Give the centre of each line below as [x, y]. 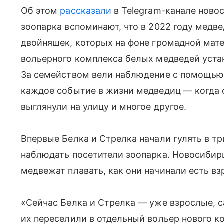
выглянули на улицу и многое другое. [104, 107]
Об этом [41, 11]
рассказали [87, 11]
